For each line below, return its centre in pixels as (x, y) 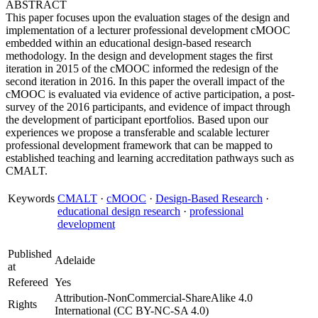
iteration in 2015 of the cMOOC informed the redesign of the (142, 68)
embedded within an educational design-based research (128, 43)
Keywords (31, 198)
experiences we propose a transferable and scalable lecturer (137, 132)
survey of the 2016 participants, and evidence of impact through (148, 107)
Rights (22, 304)
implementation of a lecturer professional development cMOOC (148, 30)
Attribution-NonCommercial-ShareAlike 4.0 (154, 298)
